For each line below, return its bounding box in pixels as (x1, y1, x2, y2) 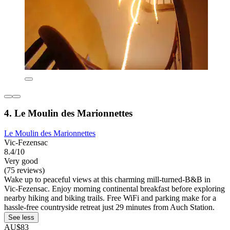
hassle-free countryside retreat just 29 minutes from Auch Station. (4, 203, 215, 212)
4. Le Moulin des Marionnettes (4, 108, 132, 119)
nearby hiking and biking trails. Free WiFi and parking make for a (4, 194, 216, 203)
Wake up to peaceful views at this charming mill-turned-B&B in (4, 175, 210, 184)
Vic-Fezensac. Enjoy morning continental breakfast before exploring (4, 184, 225, 194)
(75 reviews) (4, 166, 45, 175)
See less (8, 214, 34, 222)
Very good (4, 157, 38, 166)
